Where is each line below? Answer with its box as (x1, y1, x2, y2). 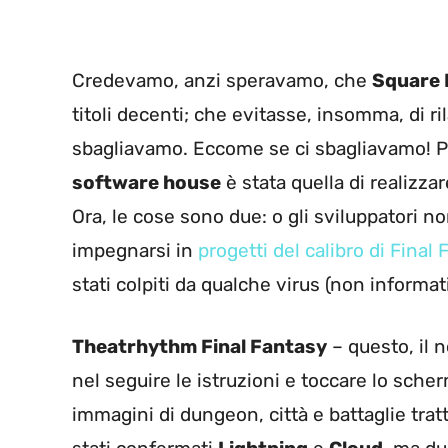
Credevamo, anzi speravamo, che (72, 68, 372, 92)
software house (72, 170, 221, 194)
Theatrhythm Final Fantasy (72, 335, 327, 359)
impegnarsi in (72, 238, 198, 262)
